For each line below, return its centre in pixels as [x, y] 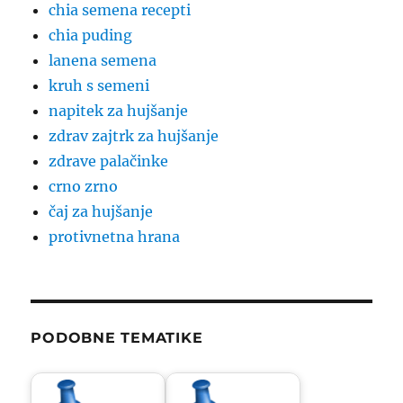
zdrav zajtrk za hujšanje [134, 136]
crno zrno [84, 187]
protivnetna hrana [115, 237]
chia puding [91, 36]
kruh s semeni [99, 86]
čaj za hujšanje [101, 212]
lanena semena [103, 61]
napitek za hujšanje [119, 111]
